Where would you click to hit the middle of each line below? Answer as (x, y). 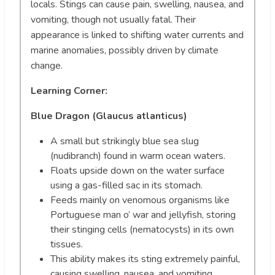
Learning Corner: (69, 91)
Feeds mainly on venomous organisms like (140, 200)
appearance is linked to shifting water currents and (137, 35)
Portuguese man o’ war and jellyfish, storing (143, 215)
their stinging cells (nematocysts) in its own (142, 229)
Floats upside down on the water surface (137, 170)
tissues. (67, 244)
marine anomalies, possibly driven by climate (125, 50)
